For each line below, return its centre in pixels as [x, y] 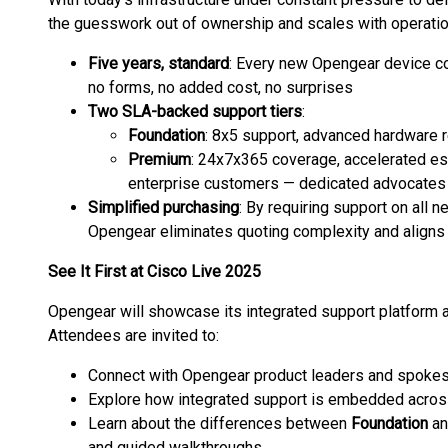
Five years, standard [158, 63]
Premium [159, 159]
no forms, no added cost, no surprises [220, 87]
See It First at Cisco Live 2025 [154, 271]
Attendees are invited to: [133, 335]
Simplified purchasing [163, 207]
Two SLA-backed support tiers [195, 111]
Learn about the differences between [219, 423]
